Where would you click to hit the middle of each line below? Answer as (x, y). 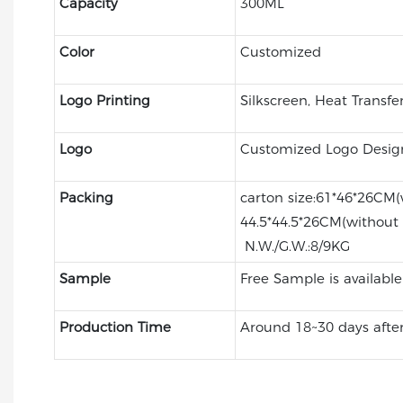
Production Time (115, 327)
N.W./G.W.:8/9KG (295, 246)
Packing (86, 197)
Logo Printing (104, 100)
